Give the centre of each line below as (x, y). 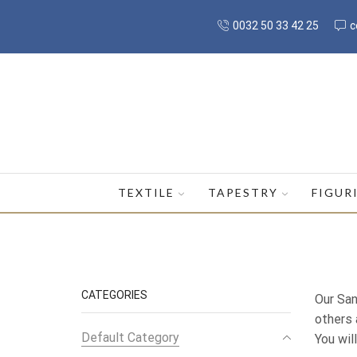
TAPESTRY (243, 192)
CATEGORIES (114, 295)
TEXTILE (147, 192)
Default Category (130, 337)
